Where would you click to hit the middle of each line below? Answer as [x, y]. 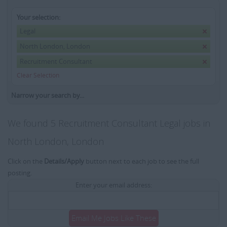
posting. [20, 173]
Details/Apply [64, 161]
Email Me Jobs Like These [113, 218]
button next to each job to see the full [142, 161]
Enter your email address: [113, 185]
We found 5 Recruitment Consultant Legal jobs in [109, 123]
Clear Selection [38, 75]
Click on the [26, 161]
